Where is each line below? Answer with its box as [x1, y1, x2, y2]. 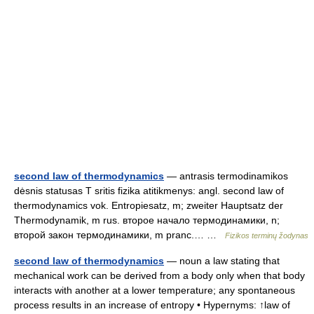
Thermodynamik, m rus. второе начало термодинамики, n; [14, 214, 280, 226]
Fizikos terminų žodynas [225, 231, 308, 240]
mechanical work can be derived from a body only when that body [14, 270, 305, 281]
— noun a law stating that [164, 255, 280, 266]
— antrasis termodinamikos [164, 170, 288, 182]
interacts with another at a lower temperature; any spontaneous [14, 285, 295, 296]
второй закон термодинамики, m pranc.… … [14, 229, 225, 240]
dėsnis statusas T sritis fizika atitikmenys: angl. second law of [14, 185, 284, 196]
